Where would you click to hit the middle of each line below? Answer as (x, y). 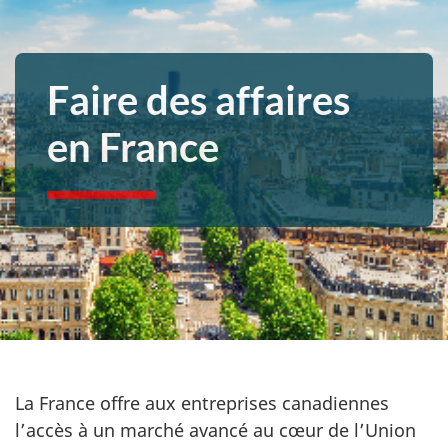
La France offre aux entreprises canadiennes (202, 403)
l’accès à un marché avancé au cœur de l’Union (215, 430)
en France (133, 147)
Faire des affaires (198, 100)
